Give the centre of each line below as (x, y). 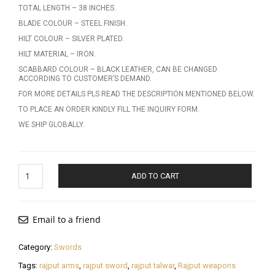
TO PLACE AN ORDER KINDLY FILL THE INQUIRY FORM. (109, 109)
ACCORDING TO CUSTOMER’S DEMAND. (85, 78)
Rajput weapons (207, 266)
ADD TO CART (155, 176)
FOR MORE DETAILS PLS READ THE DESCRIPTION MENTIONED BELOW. (137, 94)
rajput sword (105, 266)
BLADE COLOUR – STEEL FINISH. (73, 23)
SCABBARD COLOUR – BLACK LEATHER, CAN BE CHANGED (118, 69)
